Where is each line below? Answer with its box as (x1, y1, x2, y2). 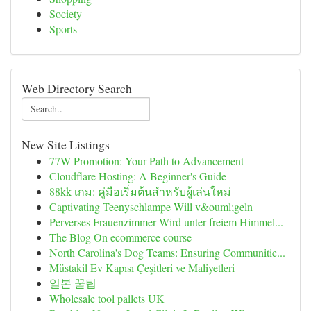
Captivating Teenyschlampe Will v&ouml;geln (49, 199, 253, 214)
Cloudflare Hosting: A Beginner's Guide (49, 169, 226, 183)
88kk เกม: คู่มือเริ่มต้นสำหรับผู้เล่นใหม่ (49, 184, 231, 199)
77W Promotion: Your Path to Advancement (49, 153, 244, 168)
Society (49, 6, 82, 21)
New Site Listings (22, 136, 110, 153)
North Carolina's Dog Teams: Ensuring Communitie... (49, 245, 285, 260)
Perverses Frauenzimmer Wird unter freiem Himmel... (49, 215, 283, 229)
